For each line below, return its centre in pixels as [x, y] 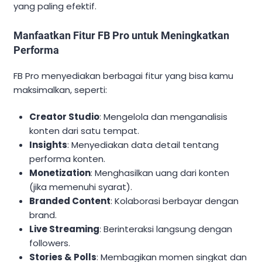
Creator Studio [65, 117]
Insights [49, 145]
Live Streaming [65, 229]
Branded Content [70, 201]
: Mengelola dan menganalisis [164, 117]
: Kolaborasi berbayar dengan [175, 201]
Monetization [60, 173]
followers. [50, 243]
